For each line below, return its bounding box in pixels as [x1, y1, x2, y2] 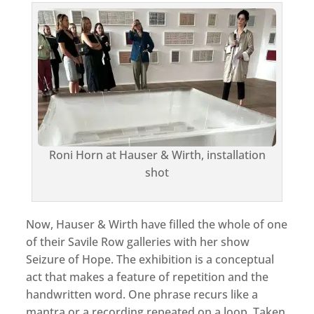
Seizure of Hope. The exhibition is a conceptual [26, 251, 275, 267]
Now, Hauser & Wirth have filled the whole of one [26, 216, 288, 232]
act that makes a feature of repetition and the [26, 268, 269, 285]
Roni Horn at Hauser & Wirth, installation [48, 146, 266, 163]
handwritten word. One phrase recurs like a [26, 286, 259, 302]
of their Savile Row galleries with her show [26, 233, 250, 250]
